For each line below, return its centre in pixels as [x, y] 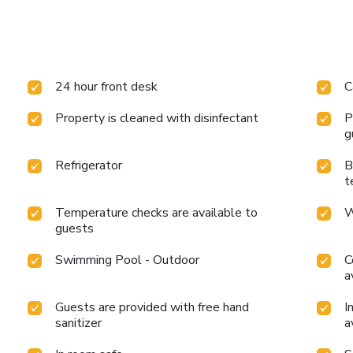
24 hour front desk [107, 86]
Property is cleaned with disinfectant [157, 118]
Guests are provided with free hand [152, 307]
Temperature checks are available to [157, 212]
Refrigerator [89, 165]
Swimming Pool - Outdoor [128, 260]
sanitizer [79, 323]
